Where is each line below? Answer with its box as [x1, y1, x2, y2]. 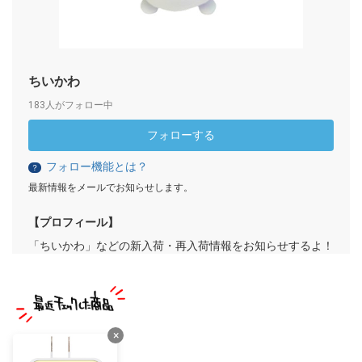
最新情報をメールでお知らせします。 [28, 182, 193, 194]
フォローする [147, 128, 215, 142]
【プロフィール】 [28, 216, 119, 229]
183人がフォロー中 [28, 99, 113, 112]
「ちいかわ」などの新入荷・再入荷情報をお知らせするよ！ [28, 239, 334, 253]
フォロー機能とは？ [46, 160, 148, 174]
